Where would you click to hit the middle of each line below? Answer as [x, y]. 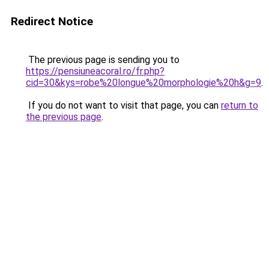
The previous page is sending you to [103, 60]
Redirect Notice [52, 21]
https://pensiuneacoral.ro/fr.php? [95, 71]
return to [240, 105]
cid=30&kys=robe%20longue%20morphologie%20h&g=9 [144, 83]
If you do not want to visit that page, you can [123, 105]
